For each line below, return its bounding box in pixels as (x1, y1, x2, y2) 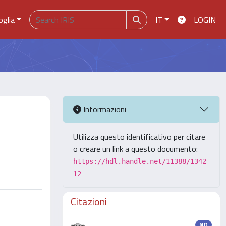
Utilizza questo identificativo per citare (73, 131, 205, 143)
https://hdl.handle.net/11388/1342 (73, 157, 206, 165)
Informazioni (81, 103, 126, 116)
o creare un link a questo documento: (73, 143, 198, 155)
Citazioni (71, 194, 107, 209)
